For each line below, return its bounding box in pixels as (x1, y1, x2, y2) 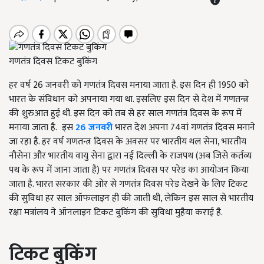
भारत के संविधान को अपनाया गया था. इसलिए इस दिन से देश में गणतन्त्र (9, 91, 249, 108)
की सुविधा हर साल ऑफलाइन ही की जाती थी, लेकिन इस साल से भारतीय (9, 190, 253, 207)
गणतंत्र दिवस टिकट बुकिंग (9, 54, 97, 70)
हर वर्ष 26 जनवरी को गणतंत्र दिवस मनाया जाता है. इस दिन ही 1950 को (9, 77, 249, 94)
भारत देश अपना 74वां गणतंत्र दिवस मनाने (115, 120, 255, 136)
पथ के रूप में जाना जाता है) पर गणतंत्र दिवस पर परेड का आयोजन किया (9, 162, 249, 179)
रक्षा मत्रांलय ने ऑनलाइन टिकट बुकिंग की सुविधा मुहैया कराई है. (9, 204, 223, 221)
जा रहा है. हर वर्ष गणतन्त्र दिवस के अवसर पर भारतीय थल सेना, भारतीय (9, 134, 246, 150)
